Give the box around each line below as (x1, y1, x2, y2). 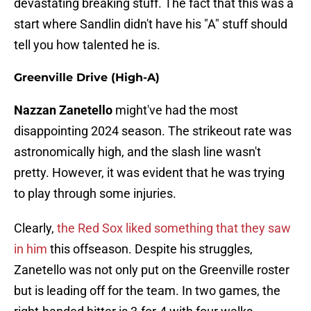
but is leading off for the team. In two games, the (14, 283, 280, 299)
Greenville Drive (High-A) (14, 71, 160, 85)
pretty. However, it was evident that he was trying (14, 165, 285, 180)
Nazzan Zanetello (14, 103, 112, 118)
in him (14, 242, 47, 257)
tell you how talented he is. (14, 37, 160, 53)
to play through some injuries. (14, 186, 176, 201)
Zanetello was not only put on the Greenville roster (14, 262, 289, 278)
